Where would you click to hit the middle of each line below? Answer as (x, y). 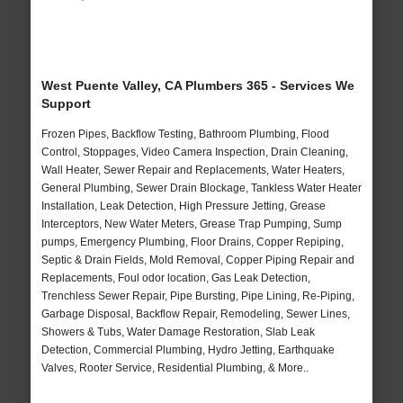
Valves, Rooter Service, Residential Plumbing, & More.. (175, 368)
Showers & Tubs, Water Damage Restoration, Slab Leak (178, 332)
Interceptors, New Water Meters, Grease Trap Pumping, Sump (191, 224)
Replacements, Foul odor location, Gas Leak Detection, (175, 278)
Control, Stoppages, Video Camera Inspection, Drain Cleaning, (194, 152)
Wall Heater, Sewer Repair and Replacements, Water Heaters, (193, 170)
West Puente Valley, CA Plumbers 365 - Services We (197, 86)
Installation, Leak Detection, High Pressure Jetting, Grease (183, 206)
